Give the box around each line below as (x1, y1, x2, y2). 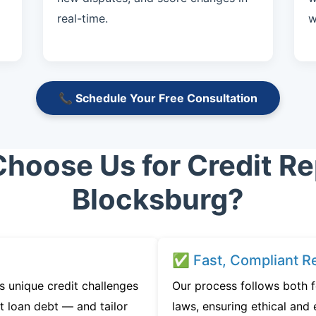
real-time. (56, 11, 108, 25)
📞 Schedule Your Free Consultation (59, 91, 257, 105)
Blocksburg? (72, 182, 244, 217)
